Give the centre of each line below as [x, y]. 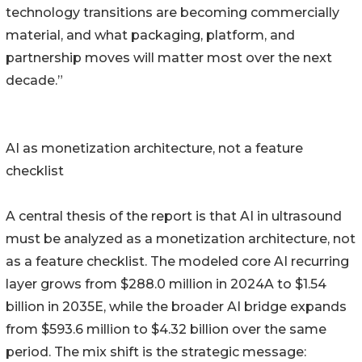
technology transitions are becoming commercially [173, 13]
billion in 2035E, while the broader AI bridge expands [176, 307]
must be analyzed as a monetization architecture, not [181, 239]
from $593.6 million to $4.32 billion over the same [166, 330]
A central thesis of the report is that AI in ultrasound [174, 217]
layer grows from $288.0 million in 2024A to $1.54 [166, 284]
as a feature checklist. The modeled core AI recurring [177, 262]
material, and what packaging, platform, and [150, 36]
